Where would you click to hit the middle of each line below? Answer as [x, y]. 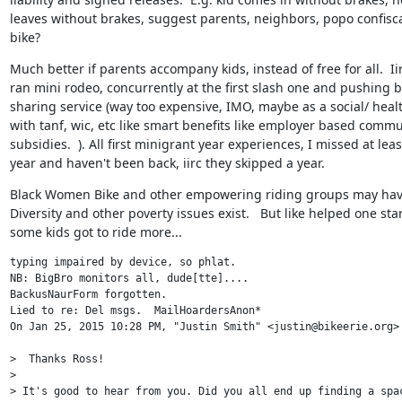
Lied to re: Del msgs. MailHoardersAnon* [135, 310]
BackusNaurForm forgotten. [88, 294]
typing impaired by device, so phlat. [122, 262]
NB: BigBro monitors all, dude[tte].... [129, 278]
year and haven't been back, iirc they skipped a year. [167, 162]
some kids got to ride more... [96, 232]
